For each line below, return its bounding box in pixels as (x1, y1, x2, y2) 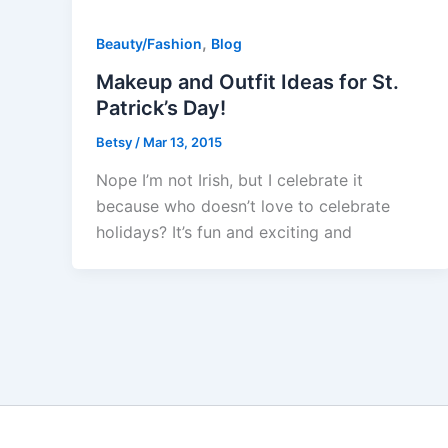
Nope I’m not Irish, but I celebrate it (96, 169, 363, 190)
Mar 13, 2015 (143, 133, 222, 150)
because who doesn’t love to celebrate (96, 195, 390, 216)
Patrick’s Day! (96, 95, 226, 120)
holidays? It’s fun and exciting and (96, 221, 352, 242)
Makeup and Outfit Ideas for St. (96, 69, 399, 94)
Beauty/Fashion (96, 35, 202, 53)
